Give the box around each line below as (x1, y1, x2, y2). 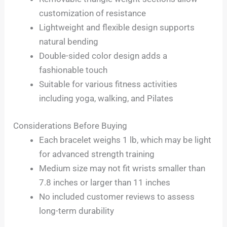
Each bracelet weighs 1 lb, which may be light (39, 134, 212, 145)
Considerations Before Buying (13, 120, 128, 131)
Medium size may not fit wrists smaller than (39, 163, 206, 173)
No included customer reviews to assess (39, 191, 195, 202)
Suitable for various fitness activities (39, 79, 178, 90)
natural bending (39, 36, 99, 47)
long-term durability (39, 205, 115, 216)
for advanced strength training (39, 148, 155, 159)
